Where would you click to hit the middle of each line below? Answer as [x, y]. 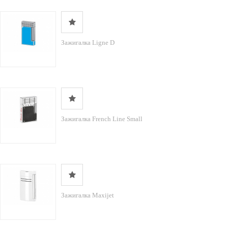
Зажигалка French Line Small [102, 119]
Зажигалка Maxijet [88, 195]
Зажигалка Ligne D [88, 42]
